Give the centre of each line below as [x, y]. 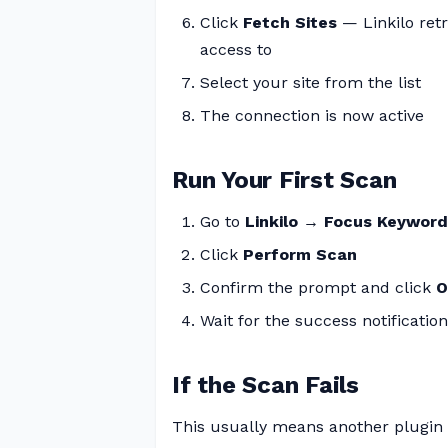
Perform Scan [300, 254]
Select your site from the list [310, 82]
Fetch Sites [290, 22]
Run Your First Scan [284, 180]
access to [236, 49]
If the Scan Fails [265, 385]
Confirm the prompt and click [318, 287]
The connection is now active [312, 115]
